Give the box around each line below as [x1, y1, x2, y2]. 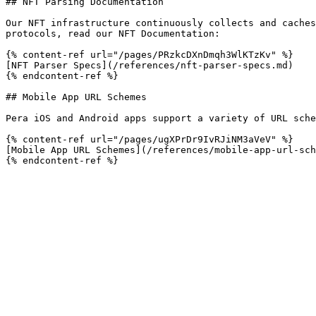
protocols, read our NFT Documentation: [6, 28, 220, 39]
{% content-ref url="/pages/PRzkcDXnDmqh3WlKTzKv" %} [6, 49, 293, 60]
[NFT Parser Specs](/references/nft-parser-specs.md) [6, 60, 293, 71]
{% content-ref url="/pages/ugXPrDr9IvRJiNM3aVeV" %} [6, 134, 293, 145]
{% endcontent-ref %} [6, 71, 119, 81]
